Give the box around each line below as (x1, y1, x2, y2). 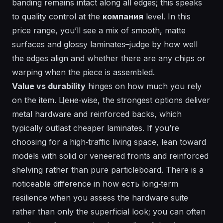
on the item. (12, 95, 59, 106)
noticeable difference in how (12, 179, 121, 189)
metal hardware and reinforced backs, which (12, 109, 182, 119)
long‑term (139, 179, 178, 189)
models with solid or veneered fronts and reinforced (12, 151, 209, 161)
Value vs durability (12, 81, 86, 92)
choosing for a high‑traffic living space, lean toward (12, 137, 206, 147)
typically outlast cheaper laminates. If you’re (12, 123, 179, 133)
